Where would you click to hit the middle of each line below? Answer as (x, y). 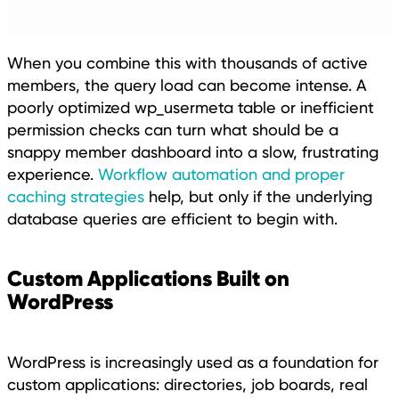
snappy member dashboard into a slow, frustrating (193, 151)
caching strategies (76, 196)
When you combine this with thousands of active (187, 62)
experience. (53, 174)
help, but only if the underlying (258, 196)
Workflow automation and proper (221, 174)
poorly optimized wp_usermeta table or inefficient (191, 107)
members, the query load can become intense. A (187, 85)
